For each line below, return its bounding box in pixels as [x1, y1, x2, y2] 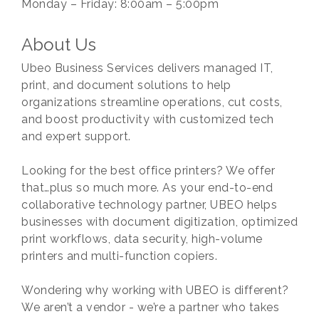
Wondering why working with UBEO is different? [21, 283, 289, 297]
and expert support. [21, 129, 131, 143]
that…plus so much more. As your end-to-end [21, 180, 273, 194]
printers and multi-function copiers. [21, 249, 217, 263]
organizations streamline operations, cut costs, [21, 95, 283, 109]
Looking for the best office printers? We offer [21, 163, 275, 177]
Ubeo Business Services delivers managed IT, [21, 61, 273, 75]
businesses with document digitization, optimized [21, 214, 298, 229]
